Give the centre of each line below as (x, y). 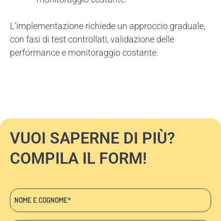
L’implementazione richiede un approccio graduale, (108, 26)
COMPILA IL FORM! (78, 159)
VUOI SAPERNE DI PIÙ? (92, 138)
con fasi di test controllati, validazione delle (92, 39)
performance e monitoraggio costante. (84, 53)
